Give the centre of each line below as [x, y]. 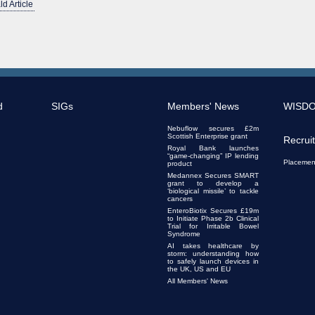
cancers [180, 198]
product [180, 163]
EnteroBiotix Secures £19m [213, 210]
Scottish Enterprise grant [207, 136]
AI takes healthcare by [213, 245]
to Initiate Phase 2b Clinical [213, 218]
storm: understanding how [213, 253]
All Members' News [198, 281]
